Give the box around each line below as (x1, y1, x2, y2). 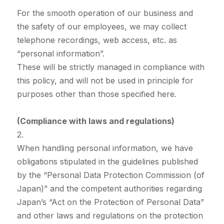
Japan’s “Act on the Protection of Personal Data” (16, 197, 204, 207)
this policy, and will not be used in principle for (16, 75, 193, 86)
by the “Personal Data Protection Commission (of (16, 170, 204, 180)
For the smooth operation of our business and (16, 8, 193, 18)
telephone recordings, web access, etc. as (16, 35, 177, 45)
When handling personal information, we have (16, 143, 193, 153)
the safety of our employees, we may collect (16, 21, 186, 32)
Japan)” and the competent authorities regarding (16, 183, 202, 194)
